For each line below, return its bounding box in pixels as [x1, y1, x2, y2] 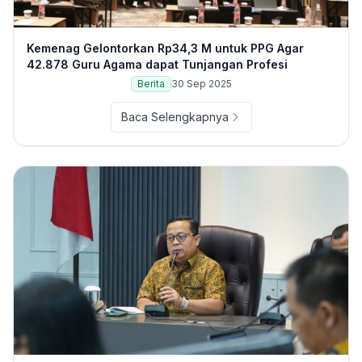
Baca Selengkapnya [120, 110, 229, 124]
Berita [137, 78, 165, 90]
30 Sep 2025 [170, 78, 232, 90]
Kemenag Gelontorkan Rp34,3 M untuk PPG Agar [27, 41, 304, 56]
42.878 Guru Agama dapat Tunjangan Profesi [27, 57, 288, 72]
